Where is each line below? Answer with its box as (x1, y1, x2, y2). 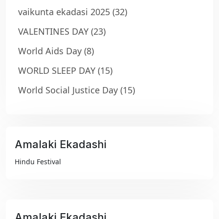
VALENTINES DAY (18, 25, 88, 37)
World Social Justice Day (18, 84, 118, 96)
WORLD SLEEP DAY (18, 65, 95, 76)
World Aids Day (18, 45, 82, 57)
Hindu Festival (15, 157, 61, 166)
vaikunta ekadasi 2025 (18, 6, 110, 18)
